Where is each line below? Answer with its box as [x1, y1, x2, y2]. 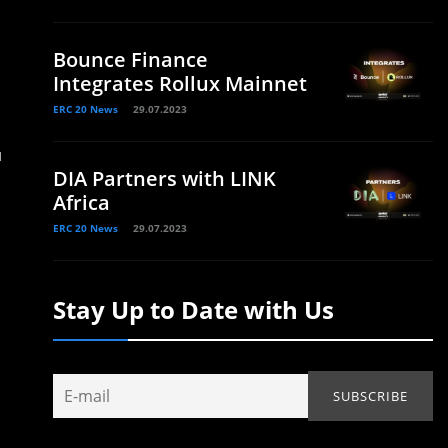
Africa [53, 189, 110, 216]
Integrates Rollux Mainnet [53, 70, 307, 97]
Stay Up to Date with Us [53, 293, 334, 326]
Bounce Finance [53, 46, 208, 73]
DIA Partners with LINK [53, 165, 276, 192]
